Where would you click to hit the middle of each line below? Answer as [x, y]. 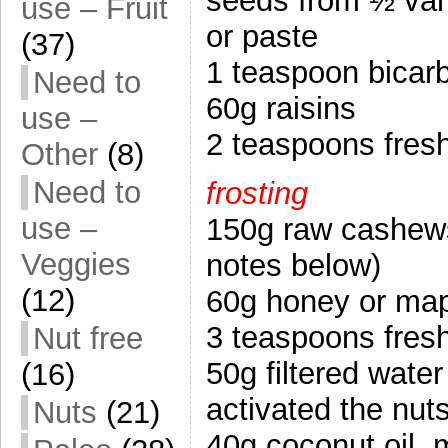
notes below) [293, 265]
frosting [257, 193]
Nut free [88, 338]
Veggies [76, 264]
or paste [262, 36]
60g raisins [281, 108]
